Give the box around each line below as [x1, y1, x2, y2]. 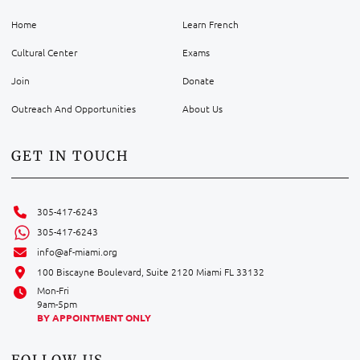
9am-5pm [37, 297, 77, 311]
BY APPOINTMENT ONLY [37, 311, 151, 325]
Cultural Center [11, 46, 77, 59]
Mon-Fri [37, 284, 69, 297]
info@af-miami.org [37, 245, 117, 259]
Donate [182, 74, 215, 88]
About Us [182, 102, 223, 116]
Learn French [182, 18, 239, 31]
